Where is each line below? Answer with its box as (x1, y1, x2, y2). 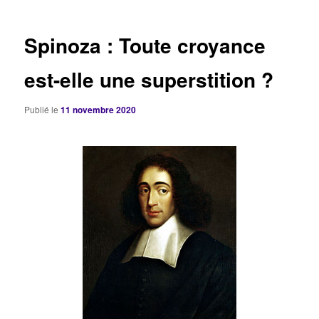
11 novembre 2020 (61, 103, 137, 116)
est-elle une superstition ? (24, 65, 274, 95)
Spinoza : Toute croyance (24, 31, 266, 61)
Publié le (24, 103, 61, 115)
